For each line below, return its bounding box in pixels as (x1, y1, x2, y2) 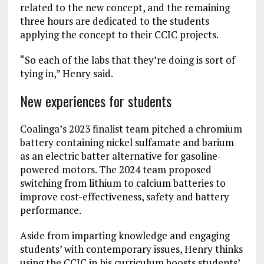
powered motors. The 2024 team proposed (19, 163, 212, 177)
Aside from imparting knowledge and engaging (19, 229, 230, 243)
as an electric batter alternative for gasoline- (19, 149, 222, 163)
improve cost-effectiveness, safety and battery (19, 190, 229, 204)
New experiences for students (19, 90, 171, 112)
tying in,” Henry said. (19, 67, 113, 81)
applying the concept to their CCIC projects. (19, 28, 219, 42)
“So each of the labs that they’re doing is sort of (19, 53, 235, 67)
